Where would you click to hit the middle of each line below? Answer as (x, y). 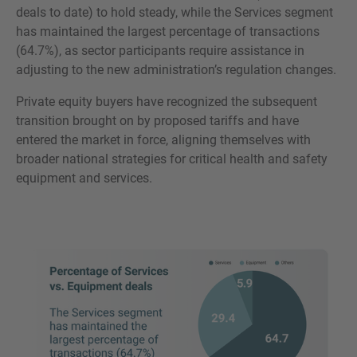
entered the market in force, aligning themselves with (163, 139)
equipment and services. (84, 178)
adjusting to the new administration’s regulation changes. (176, 69)
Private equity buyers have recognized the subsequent (167, 101)
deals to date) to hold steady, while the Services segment (175, 12)
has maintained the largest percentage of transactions (168, 31)
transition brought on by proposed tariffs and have (157, 120)
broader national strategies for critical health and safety (172, 159)
